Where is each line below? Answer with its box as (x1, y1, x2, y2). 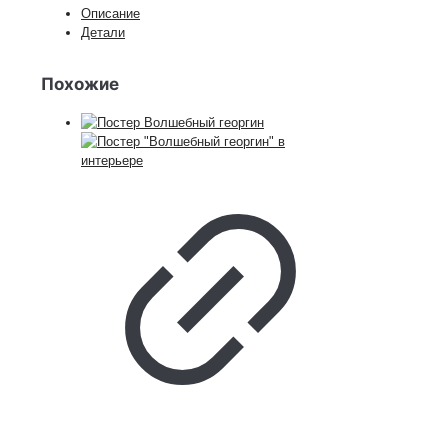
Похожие (41, 74, 119, 95)
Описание (81, 6, 140, 22)
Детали (81, 25, 125, 41)
